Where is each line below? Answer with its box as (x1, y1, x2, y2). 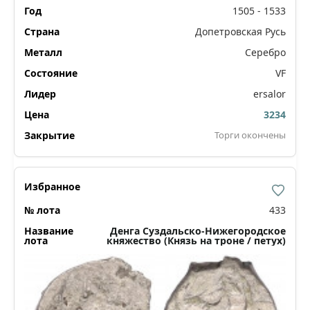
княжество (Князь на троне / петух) (107, 233, 286, 247)
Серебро (245, 45, 286, 59)
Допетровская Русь (195, 24, 286, 38)
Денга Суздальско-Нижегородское (110, 224, 286, 237)
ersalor (253, 86, 286, 100)
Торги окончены (215, 128, 286, 141)
